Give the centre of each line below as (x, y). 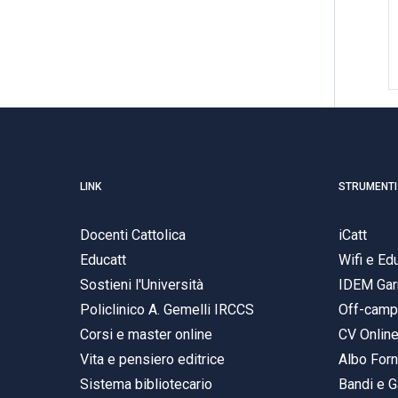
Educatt (103, 259)
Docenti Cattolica (133, 235)
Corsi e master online (146, 334)
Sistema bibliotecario (146, 384)
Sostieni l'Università (142, 284)
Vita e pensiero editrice (152, 359)
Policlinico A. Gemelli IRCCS (167, 309)
